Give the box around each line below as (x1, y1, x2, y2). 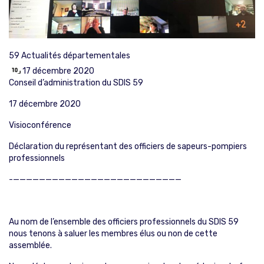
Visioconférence (9, 120, 71, 130)
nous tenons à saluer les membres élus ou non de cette (9, 228, 217, 239)
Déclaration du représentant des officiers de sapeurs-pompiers (9, 141, 247, 151)
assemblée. (9, 240, 52, 250)
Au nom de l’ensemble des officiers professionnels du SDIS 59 (9, 216, 239, 227)
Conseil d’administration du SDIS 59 (9, 77, 143, 88)
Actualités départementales (21, 50, 130, 61)
